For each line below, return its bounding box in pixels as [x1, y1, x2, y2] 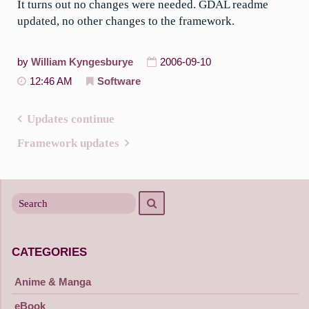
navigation [17, 146, 85, 161]
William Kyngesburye [31, 56, 133, 68]
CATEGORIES [12, 245, 87, 258]
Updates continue [27, 112, 114, 126]
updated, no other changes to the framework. [17, 14, 235, 28]
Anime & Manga [14, 275, 91, 288]
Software [97, 76, 141, 88]
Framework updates [17, 137, 119, 150]
